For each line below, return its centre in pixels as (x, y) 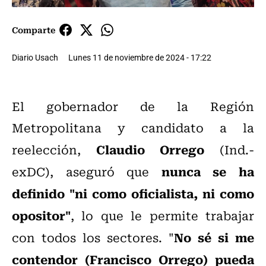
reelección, (54, 150)
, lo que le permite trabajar (162, 216)
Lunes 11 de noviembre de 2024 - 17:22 (140, 58)
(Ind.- (229, 150)
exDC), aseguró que (87, 172)
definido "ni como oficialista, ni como (133, 193)
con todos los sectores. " (93, 237)
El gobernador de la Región (133, 106)
